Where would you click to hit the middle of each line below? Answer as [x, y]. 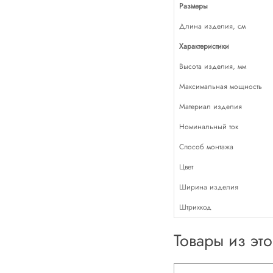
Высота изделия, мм [212, 66]
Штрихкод [195, 207]
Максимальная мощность [220, 87]
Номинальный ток [208, 127]
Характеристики [204, 46]
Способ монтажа [206, 147]
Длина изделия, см [212, 26]
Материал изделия [210, 107]
